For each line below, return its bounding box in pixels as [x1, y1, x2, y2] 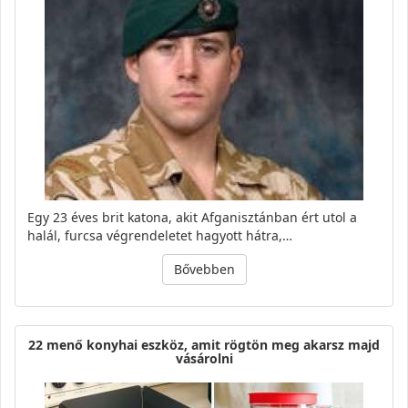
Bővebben [173, 260, 235, 279]
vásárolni [175, 350, 233, 368]
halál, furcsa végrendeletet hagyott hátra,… [27, 227, 292, 245]
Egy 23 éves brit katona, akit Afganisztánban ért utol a [27, 209, 357, 227]
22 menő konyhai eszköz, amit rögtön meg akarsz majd [28, 336, 380, 354]
